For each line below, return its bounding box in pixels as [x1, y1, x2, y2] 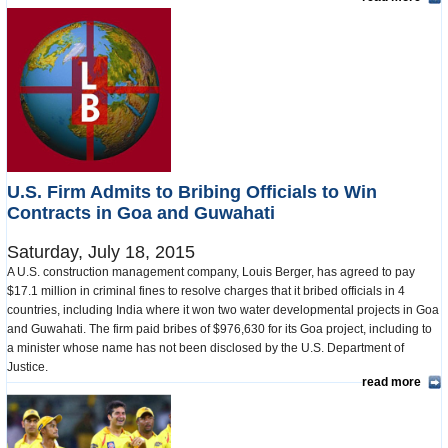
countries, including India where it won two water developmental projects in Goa [7, 303, 439, 318]
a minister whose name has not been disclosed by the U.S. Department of [7, 341, 404, 356]
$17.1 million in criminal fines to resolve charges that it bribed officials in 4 [7, 284, 405, 299]
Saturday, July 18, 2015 [7, 242, 195, 263]
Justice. [7, 360, 54, 375]
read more [362, 375, 421, 390]
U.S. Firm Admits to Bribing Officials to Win [7, 182, 377, 203]
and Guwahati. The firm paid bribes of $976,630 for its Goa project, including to [7, 322, 432, 337]
